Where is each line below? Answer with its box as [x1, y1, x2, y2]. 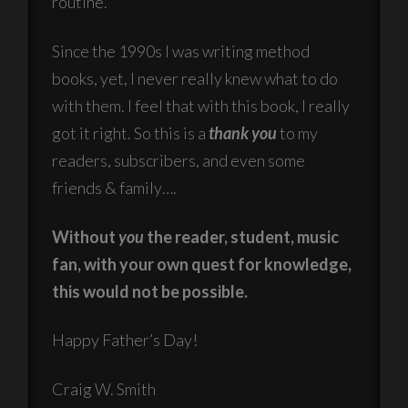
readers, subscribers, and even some [52, 149, 306, 170]
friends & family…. [52, 177, 178, 198]
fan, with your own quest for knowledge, [52, 253, 352, 274]
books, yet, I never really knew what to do [52, 67, 339, 88]
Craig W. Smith [52, 378, 157, 399]
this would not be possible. [52, 280, 249, 301]
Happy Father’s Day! [52, 330, 199, 351]
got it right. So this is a [52, 122, 209, 143]
